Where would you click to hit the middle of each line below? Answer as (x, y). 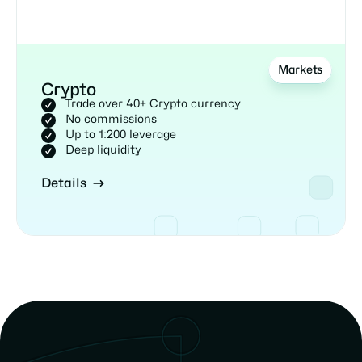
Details (64, 183)
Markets (300, 71)
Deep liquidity (103, 150)
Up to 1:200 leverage (121, 135)
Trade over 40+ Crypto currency (153, 104)
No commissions (111, 119)
